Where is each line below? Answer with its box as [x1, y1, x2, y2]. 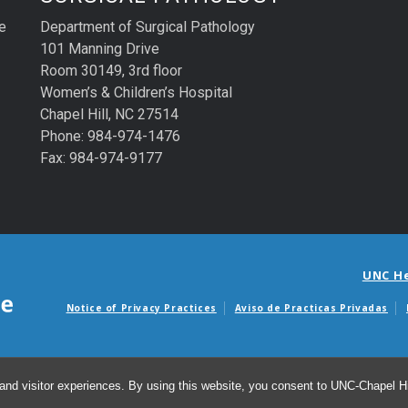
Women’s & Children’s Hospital [40, 84, 232, 102]
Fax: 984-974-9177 [40, 149, 162, 168]
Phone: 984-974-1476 [40, 127, 180, 146]
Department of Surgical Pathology [40, 18, 255, 36]
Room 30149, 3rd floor [40, 62, 182, 80]
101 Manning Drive [40, 40, 159, 58]
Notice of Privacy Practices [66, 301, 217, 314]
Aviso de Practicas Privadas [234, 301, 388, 314]
